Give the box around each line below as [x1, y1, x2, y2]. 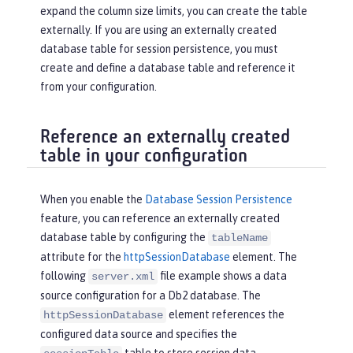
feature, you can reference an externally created [40, 212, 280, 225]
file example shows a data [158, 269, 287, 283]
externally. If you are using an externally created [40, 24, 277, 36]
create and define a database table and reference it [40, 61, 295, 74]
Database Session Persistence [145, 193, 292, 206]
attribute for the [40, 251, 124, 264]
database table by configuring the [40, 231, 208, 244]
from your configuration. [40, 80, 157, 93]
